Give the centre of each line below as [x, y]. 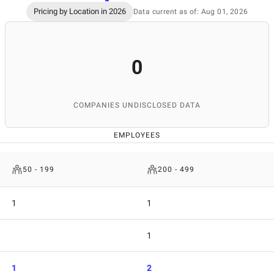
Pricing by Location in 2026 [80, 11]
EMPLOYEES [137, 135]
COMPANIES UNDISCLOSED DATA [137, 105]
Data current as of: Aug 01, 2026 [191, 11]
